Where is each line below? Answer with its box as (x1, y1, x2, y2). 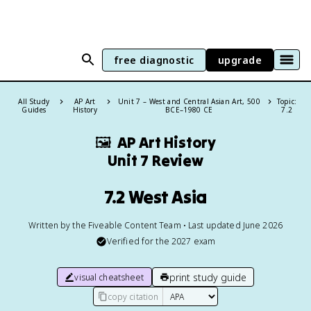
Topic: (277, 96, 297, 106)
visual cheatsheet (74, 271, 144, 283)
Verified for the (106, 235, 171, 247)
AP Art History (117, 133, 217, 152)
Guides (22, 105, 47, 115)
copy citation (107, 290, 159, 303)
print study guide (169, 270, 246, 284)
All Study (18, 96, 50, 106)
